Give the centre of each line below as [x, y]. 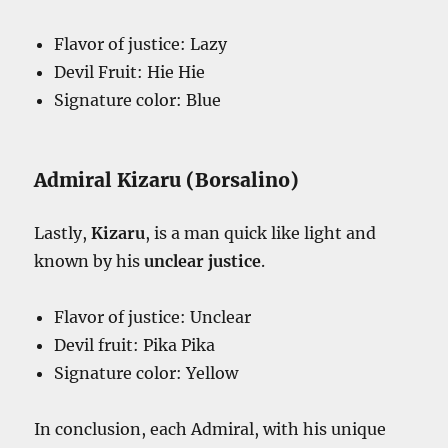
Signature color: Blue [138, 100]
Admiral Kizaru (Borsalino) [167, 180]
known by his [89, 261]
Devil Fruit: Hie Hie [130, 72]
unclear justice [203, 261]
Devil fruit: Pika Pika [135, 345]
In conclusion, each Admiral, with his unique [210, 429]
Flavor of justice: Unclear [153, 317]
